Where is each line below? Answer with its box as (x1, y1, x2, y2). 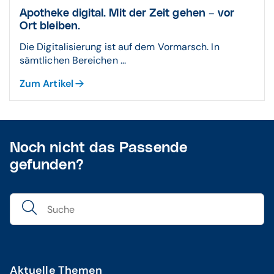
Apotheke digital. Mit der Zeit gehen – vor (20, 8, 235, 19)
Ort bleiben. (20, 21, 80, 32)
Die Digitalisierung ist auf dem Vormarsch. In (20, 40, 220, 53)
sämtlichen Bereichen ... (20, 54, 126, 67)
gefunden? (10, 158, 84, 172)
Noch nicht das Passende (10, 141, 187, 155)
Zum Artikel (20, 77, 73, 90)
